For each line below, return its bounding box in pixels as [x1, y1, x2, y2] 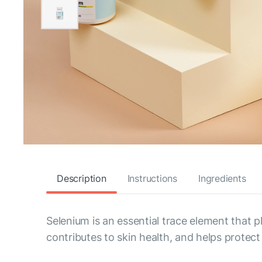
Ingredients [198, 172, 246, 184]
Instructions [127, 172, 177, 184]
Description [57, 172, 106, 184]
